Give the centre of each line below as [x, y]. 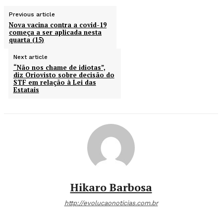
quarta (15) [27, 40]
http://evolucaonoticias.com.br [111, 203]
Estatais [26, 90]
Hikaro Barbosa [111, 187]
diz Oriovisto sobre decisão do [64, 75]
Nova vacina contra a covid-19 [58, 25]
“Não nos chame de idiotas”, [59, 68]
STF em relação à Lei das [55, 83]
